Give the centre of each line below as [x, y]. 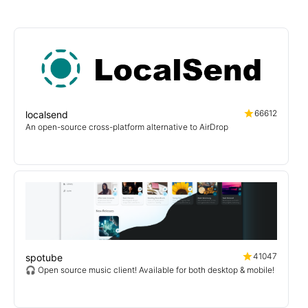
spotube [44, 257]
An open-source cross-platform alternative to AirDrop [127, 127]
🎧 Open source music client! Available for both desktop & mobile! [150, 270]
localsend [47, 114]
